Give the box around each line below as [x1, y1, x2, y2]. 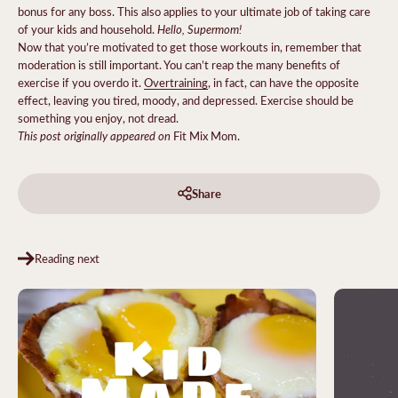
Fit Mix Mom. [173, 127, 240, 143]
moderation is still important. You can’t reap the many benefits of [18, 56, 340, 72]
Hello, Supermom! [157, 20, 242, 37]
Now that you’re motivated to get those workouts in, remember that [18, 38, 362, 54]
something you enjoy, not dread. [18, 109, 179, 125]
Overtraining [144, 74, 208, 90]
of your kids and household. [18, 20, 157, 36]
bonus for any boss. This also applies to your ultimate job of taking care [18, 3, 370, 19]
